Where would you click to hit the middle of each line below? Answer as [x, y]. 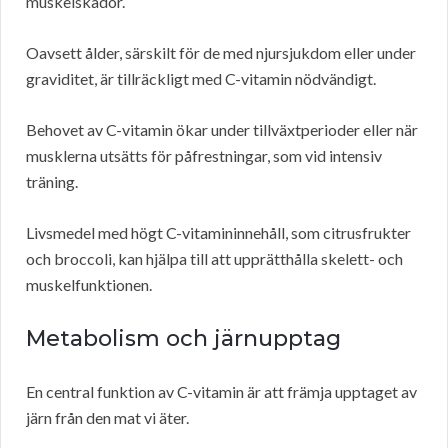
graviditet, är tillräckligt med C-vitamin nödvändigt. [201, 79]
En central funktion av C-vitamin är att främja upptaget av [221, 392]
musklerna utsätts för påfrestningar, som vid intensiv [204, 156]
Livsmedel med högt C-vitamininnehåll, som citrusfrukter [218, 233]
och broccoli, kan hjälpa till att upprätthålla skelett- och [214, 259]
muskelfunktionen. [89, 285]
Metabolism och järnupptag [183, 339]
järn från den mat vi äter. [107, 418]
